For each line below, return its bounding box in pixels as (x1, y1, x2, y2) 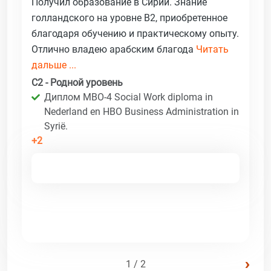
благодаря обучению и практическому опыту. (31, 27, 239, 39)
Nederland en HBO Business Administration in (44, 105, 239, 117)
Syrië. (44, 120, 68, 132)
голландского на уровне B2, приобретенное (31, 11, 227, 24)
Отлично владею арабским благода (31, 43, 196, 55)
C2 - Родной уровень (31, 76, 123, 88)
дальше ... (31, 59, 76, 71)
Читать (196, 43, 229, 55)
